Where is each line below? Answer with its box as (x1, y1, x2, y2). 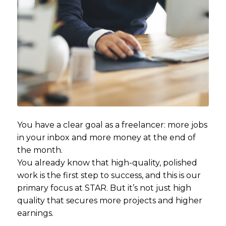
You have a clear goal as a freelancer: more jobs (17, 120, 207, 130)
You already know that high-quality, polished (17, 158, 197, 167)
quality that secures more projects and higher (17, 196, 202, 205)
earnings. (17, 208, 53, 218)
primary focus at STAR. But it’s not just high (17, 183, 191, 193)
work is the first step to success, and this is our (17, 171, 201, 180)
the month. (17, 145, 63, 155)
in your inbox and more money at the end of (17, 133, 196, 142)
